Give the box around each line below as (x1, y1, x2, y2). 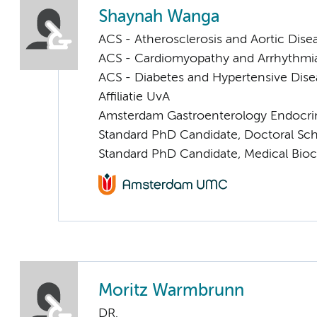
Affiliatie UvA (98, 91, 170, 104)
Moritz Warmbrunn (98, 282, 244, 299)
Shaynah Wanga (98, 9, 219, 26)
